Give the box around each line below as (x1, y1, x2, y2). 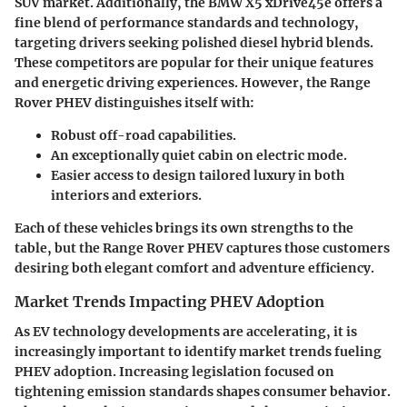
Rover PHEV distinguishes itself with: (15, 94, 254, 112)
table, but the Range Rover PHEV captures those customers (15, 240, 390, 257)
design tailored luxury (153, 167, 295, 184)
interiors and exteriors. (51, 187, 202, 204)
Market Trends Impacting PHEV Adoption (15, 293, 324, 312)
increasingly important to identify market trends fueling (15, 342, 382, 360)
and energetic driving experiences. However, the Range (15, 74, 371, 92)
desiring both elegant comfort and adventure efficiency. (15, 260, 374, 277)
